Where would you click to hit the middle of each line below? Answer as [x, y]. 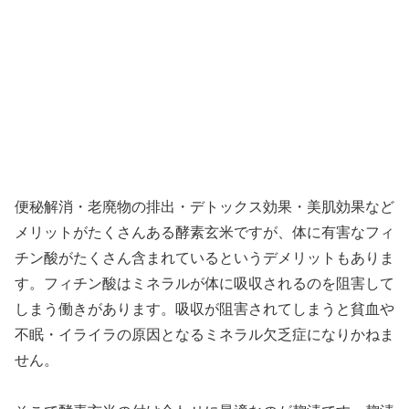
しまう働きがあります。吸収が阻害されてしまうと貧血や [204, 308]
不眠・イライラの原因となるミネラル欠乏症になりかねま [204, 333]
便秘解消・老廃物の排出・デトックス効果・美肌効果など [204, 205]
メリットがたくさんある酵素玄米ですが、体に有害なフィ [204, 231]
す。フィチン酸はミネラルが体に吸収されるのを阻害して [204, 282]
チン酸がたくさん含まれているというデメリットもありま [204, 257]
